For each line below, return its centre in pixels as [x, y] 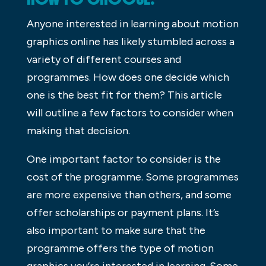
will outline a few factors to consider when [130, 113]
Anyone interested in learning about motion [132, 23]
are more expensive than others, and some [129, 194]
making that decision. [78, 130]
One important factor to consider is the [123, 159]
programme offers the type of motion [120, 248]
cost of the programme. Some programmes [132, 177]
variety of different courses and [104, 59]
